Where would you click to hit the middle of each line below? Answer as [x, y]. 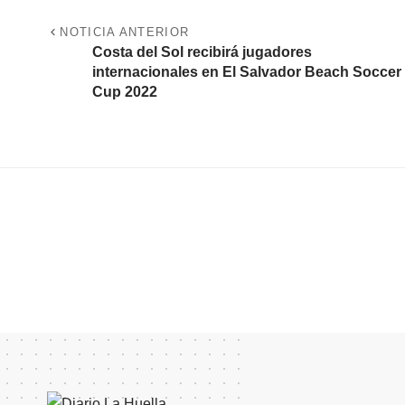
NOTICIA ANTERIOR [125, 33]
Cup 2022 [125, 92]
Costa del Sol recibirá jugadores [202, 52]
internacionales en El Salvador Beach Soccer [247, 72]
